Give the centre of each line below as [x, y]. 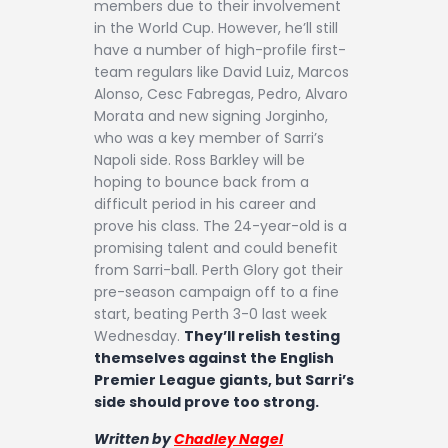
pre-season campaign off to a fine [216, 291]
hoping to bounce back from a [201, 181]
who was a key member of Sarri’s [209, 137]
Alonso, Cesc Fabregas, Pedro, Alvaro [221, 93]
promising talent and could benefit [216, 247]
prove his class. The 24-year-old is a [220, 225]
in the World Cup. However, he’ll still [216, 27]
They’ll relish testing [262, 335]
